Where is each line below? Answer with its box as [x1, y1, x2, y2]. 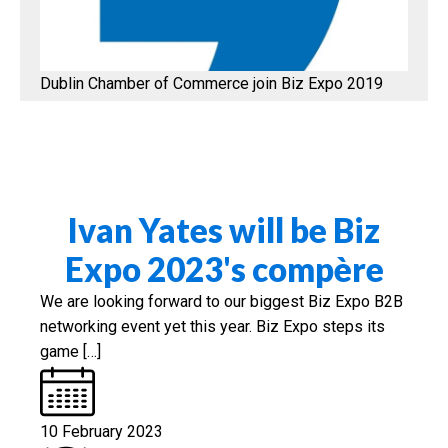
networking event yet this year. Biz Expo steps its [40, 316, 385, 336]
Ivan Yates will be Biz [68, 209, 380, 250]
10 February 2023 [40, 421, 163, 441]
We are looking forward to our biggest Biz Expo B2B [40, 291, 403, 311]
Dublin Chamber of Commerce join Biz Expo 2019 [40, 73, 383, 93]
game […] [40, 341, 101, 361]
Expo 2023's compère [64, 248, 384, 289]
